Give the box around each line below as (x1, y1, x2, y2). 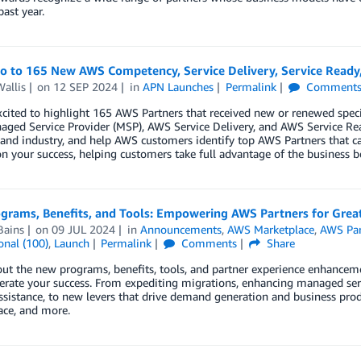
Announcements (140, 222, 222, 237)
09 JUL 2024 (52, 222, 116, 237)
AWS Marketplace (227, 222, 315, 237)
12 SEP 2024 (53, 80, 118, 93)
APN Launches (143, 80, 214, 93)
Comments (178, 236, 238, 251)
